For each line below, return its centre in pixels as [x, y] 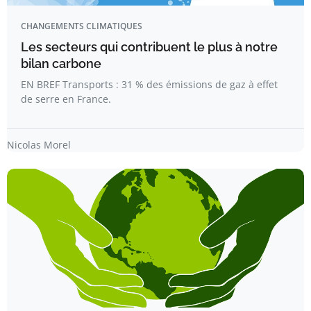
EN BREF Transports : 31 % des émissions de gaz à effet [149, 84]
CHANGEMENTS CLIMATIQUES [82, 26]
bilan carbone [61, 64]
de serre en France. [66, 99]
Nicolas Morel [39, 145]
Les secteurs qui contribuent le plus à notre [149, 47]
